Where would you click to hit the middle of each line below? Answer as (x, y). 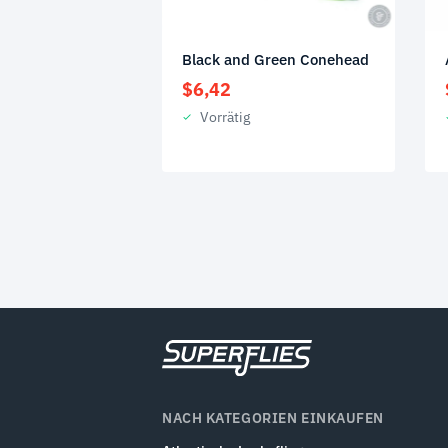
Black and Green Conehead (275, 59)
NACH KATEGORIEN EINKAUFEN (273, 418)
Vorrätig (225, 116)
